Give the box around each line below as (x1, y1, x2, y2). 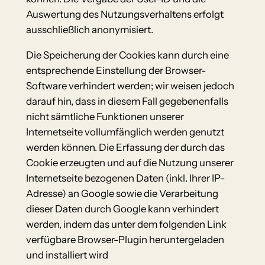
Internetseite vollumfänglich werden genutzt (25, 126, 224, 138)
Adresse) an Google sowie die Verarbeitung (25, 188, 218, 200)
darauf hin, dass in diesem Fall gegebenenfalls (25, 95, 228, 108)
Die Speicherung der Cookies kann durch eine (25, 49, 229, 62)
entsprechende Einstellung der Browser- (25, 64, 206, 77)
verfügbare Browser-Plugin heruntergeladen (25, 234, 224, 246)
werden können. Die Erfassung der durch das (25, 141, 225, 154)
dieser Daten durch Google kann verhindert (25, 203, 219, 215)
